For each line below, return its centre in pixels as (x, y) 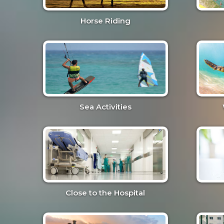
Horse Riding (105, 21)
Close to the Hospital (105, 193)
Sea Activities (105, 107)
